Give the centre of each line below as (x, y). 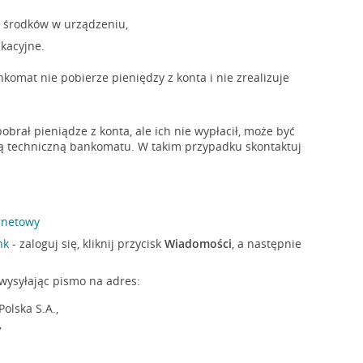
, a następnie (267, 243)
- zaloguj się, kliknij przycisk (87, 243)
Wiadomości (199, 243)
